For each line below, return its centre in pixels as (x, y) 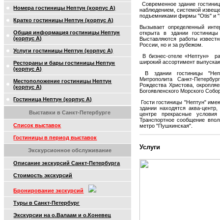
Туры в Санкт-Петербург (47, 203)
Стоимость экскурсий (43, 175)
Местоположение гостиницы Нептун (63, 81)
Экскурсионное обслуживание (70, 150)
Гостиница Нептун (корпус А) (53, 99)
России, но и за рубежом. (171, 44)
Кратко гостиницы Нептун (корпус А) (64, 20)
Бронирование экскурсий (49, 191)
